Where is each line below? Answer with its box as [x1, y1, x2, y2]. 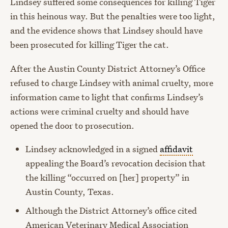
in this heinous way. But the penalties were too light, [10, 10, 215, 22]
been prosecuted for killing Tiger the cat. [10, 39, 169, 51]
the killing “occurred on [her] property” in [25, 171, 189, 183]
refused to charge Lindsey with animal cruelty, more [10, 76, 213, 89]
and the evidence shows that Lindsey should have [10, 24, 203, 37]
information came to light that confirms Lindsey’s [10, 91, 204, 103]
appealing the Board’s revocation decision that [25, 157, 206, 169]
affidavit [160, 142, 193, 155]
